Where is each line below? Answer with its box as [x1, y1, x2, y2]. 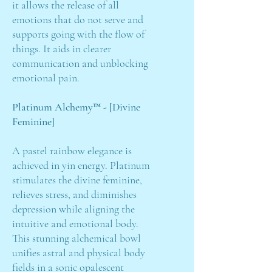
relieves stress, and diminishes [12, 188, 137, 201]
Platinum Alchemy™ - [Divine [12, 100, 140, 114]
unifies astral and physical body [12, 246, 145, 259]
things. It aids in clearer [12, 42, 111, 55]
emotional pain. [12, 71, 82, 84]
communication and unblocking [12, 56, 148, 70]
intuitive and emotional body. [12, 217, 138, 230]
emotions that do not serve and [12, 13, 143, 26]
